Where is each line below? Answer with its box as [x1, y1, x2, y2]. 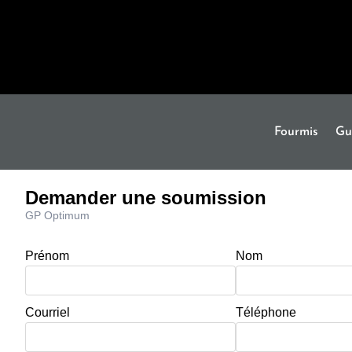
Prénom [25, 248, 69, 262]
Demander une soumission [25, 186, 266, 208]
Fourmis [274, 125, 319, 138]
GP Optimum [25, 208, 90, 222]
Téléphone [236, 305, 296, 319]
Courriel [25, 305, 70, 319]
